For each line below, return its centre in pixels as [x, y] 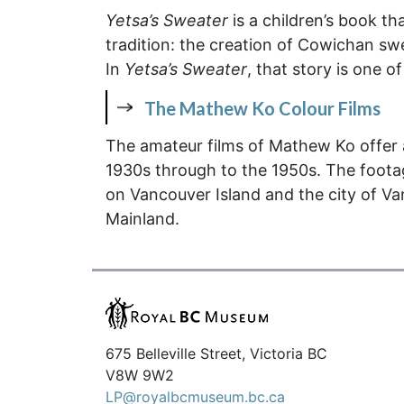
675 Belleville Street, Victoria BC [216, 354]
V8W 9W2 [140, 376]
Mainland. [142, 218]
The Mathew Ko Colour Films [262, 108]
